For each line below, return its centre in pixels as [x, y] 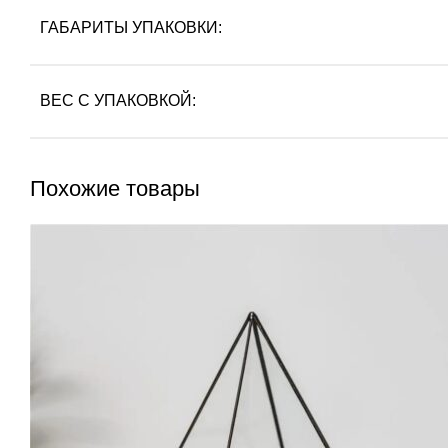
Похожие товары [115, 188]
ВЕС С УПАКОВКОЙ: [118, 100]
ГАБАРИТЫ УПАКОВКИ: [131, 27]
